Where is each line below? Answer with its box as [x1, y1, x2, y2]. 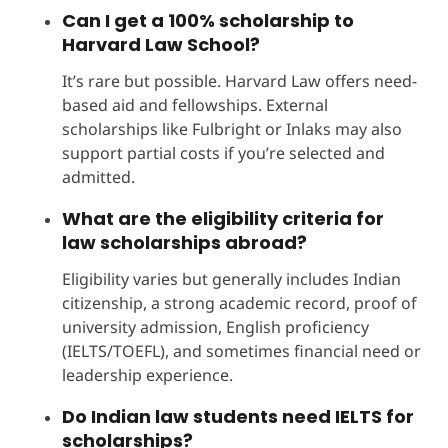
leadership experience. [61, 363, 233, 386]
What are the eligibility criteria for [61, 205, 384, 231]
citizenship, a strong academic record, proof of [61, 291, 417, 314]
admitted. [61, 165, 135, 188]
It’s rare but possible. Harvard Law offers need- [61, 69, 417, 92]
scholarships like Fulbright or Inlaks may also [61, 117, 402, 140]
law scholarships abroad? [61, 229, 307, 255]
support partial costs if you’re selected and [61, 141, 385, 164]
